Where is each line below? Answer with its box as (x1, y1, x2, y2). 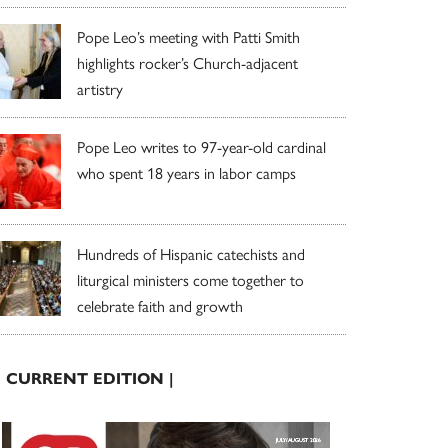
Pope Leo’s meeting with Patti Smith (77, 24, 300, 48)
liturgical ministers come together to (77, 267, 304, 291)
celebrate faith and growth (77, 293, 243, 317)
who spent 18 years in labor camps (77, 160, 296, 184)
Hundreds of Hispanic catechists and (77, 241, 305, 265)
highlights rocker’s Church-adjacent (77, 50, 298, 74)
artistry (77, 76, 123, 100)
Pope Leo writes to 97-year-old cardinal (77, 134, 326, 158)
